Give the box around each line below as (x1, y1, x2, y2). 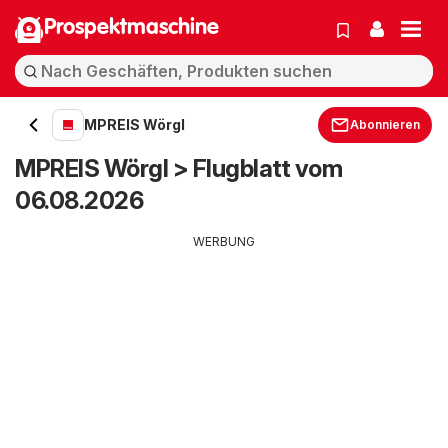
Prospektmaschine (44, 17, 219, 39)
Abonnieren (350, 117, 420, 132)
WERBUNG (193, 234, 255, 249)
